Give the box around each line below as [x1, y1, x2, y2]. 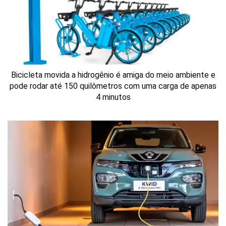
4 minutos [95, 92, 131, 102]
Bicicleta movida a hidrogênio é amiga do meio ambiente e [11, 70, 215, 80]
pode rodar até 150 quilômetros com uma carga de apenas [10, 81, 216, 91]
